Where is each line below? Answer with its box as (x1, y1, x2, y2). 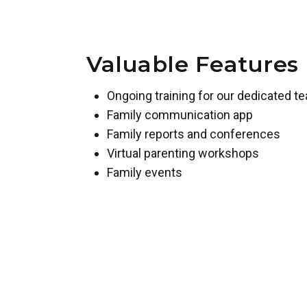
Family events (107, 164, 183, 180)
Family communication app (107, 107, 254, 122)
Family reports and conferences (107, 126, 281, 141)
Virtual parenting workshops (107, 145, 260, 160)
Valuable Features (86, 50, 299, 77)
